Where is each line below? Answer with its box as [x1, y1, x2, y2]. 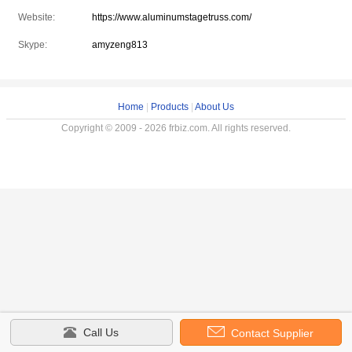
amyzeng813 [92, 39, 148, 50]
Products [151, 101, 189, 112]
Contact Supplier [228, 327, 314, 339]
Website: [18, 12, 55, 23]
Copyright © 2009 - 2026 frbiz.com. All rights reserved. [61, 123, 291, 134]
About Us [195, 101, 234, 112]
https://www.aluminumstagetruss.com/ [92, 12, 251, 23]
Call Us [80, 326, 119, 339]
